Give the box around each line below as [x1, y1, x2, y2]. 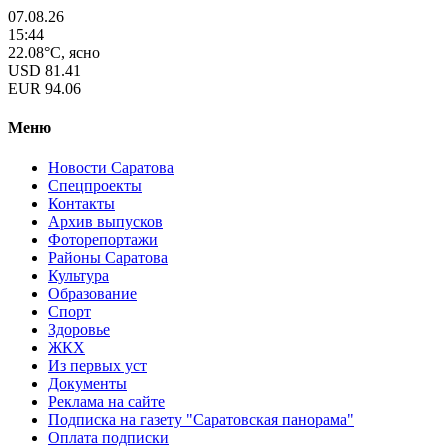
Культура [48, 266, 109, 284]
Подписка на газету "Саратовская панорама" [48, 410, 354, 428]
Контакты [48, 194, 115, 212]
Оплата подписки [48, 428, 169, 446]
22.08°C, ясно [8, 44, 100, 61]
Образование [48, 284, 137, 302]
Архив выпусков [48, 212, 163, 230]
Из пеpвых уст [48, 356, 147, 374]
